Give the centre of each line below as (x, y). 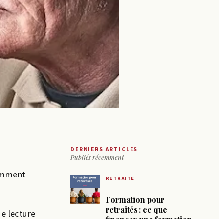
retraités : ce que (136, 209)
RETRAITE (120, 178)
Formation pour (135, 199)
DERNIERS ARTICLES (104, 149)
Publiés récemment (97, 157)
